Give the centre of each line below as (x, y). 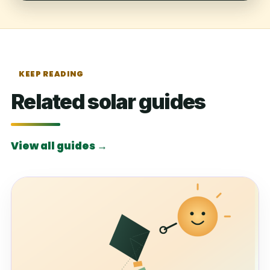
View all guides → (59, 146)
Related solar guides (108, 101)
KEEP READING (51, 74)
